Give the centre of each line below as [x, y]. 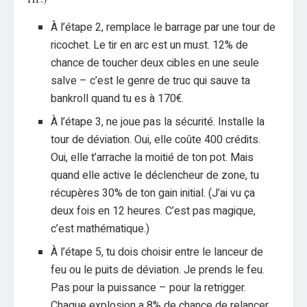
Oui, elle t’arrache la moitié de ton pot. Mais [152, 158]
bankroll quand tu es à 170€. [118, 99]
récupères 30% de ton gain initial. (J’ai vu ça [153, 194]
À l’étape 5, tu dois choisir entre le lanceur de [157, 253]
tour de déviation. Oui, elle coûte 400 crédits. [156, 140]
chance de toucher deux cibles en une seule [155, 63]
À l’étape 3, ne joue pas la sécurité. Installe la [158, 122]
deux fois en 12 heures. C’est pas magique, [153, 211]
